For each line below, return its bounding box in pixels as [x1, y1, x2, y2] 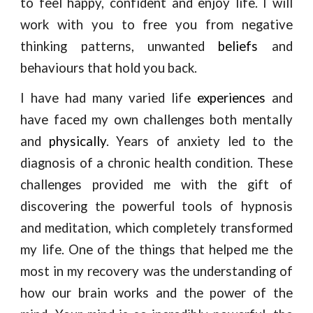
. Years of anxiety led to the [105, 133, 293, 149]
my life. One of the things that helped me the [20, 242, 293, 257]
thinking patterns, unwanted [20, 38, 219, 54]
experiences [196, 90, 265, 105]
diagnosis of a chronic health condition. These [20, 155, 293, 170]
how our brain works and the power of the [20, 285, 293, 300]
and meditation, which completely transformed [20, 220, 293, 235]
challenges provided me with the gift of [20, 177, 293, 192]
